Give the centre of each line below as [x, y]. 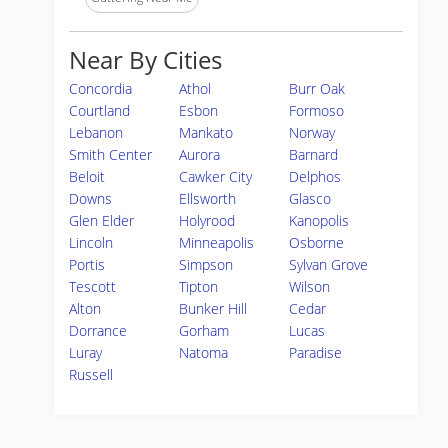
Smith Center [110, 154]
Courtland [99, 110]
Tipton [199, 286]
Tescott [92, 286]
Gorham [204, 330]
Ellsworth [208, 198]
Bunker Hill [213, 308]
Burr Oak [317, 88]
